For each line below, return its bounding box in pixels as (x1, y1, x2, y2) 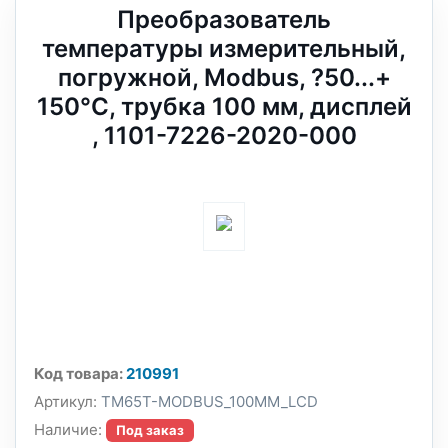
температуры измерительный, (42, 34, 406, 63)
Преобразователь (117, 5, 331, 34)
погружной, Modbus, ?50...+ (57, 63, 391, 92)
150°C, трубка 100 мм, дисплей (36, 92, 412, 121)
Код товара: (34, 364, 123, 383)
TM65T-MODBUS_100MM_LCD (97, 392, 318, 411)
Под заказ (116, 422, 184, 438)
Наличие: (34, 420, 102, 439)
